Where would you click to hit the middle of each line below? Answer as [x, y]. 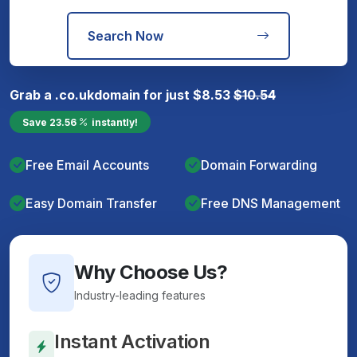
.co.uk [75, 94]
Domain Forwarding [259, 165]
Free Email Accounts [87, 165]
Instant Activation [132, 341]
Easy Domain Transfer [91, 203]
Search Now [126, 35]
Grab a [32, 94]
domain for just [143, 94]
